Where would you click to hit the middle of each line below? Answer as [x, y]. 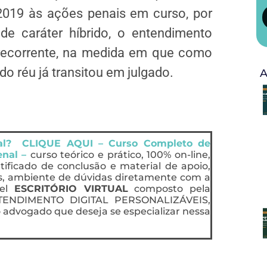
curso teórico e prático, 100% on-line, [120, 154]
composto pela [169, 188]
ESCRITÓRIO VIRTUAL [71, 188]
